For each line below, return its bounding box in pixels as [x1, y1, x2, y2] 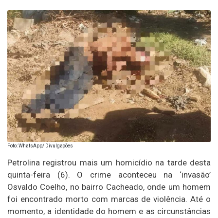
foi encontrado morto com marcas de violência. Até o [7, 194, 211, 204]
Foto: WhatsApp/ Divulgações [7, 143, 73, 149]
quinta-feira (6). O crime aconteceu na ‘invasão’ [7, 170, 211, 180]
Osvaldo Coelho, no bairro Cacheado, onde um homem [7, 182, 211, 192]
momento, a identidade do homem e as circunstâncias [7, 206, 211, 217]
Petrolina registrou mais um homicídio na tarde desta [7, 158, 211, 168]
